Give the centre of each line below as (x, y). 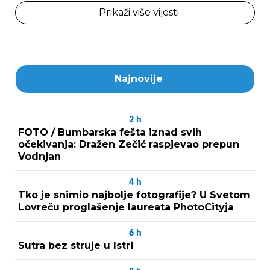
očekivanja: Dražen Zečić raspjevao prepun (129, 144)
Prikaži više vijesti (139, 12)
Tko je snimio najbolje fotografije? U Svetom (134, 195)
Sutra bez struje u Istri (76, 245)
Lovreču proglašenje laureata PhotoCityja (126, 207)
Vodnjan (39, 156)
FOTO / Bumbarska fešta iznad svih (110, 132)
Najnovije (139, 78)
